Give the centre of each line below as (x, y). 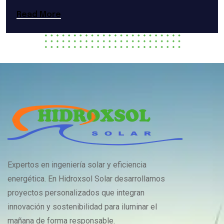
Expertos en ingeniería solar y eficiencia (77, 165)
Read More (39, 15)
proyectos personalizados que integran (76, 193)
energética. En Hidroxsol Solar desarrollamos (86, 179)
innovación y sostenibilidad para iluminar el (82, 207)
